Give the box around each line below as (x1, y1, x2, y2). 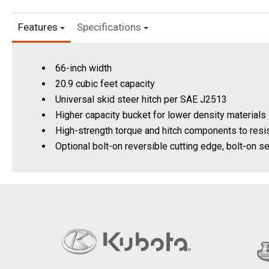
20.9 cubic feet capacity (55, 78, 155, 90)
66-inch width (55, 62, 112, 74)
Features (18, 21, 60, 34)
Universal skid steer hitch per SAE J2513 (55, 94, 227, 106)
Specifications (77, 21, 144, 34)
